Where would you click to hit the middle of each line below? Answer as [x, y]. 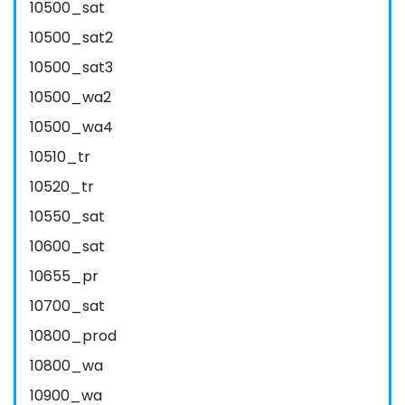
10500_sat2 [71, 38]
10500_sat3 [71, 67]
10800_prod [73, 336]
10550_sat [67, 217]
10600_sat [67, 246]
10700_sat [67, 306]
